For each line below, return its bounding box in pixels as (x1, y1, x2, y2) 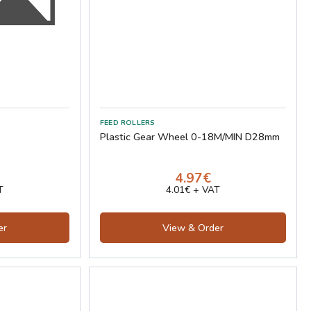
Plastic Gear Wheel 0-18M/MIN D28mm (100, 129, 280, 144)
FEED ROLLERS (100, 117, 155, 128)
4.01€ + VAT (166, 183, 220, 196)
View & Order (162, 220, 224, 235)
